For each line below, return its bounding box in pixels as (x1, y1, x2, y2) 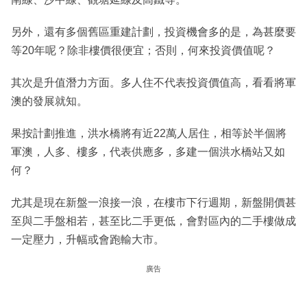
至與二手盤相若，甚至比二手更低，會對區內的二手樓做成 (11, 215, 296, 228)
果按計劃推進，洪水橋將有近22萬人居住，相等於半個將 (11, 127, 286, 140)
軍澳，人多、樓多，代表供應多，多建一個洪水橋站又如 (11, 146, 285, 158)
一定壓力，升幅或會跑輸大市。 (11, 234, 164, 246)
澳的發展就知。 (11, 95, 88, 108)
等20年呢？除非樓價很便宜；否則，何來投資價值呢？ (11, 45, 275, 57)
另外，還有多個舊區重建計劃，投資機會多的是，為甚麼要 (11, 26, 296, 38)
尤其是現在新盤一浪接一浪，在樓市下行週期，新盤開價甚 (11, 197, 296, 209)
